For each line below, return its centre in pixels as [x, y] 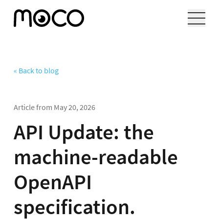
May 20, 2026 [75, 107]
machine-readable [96, 157]
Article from [34, 107]
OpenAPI [53, 182]
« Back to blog [36, 70]
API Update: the [84, 132]
